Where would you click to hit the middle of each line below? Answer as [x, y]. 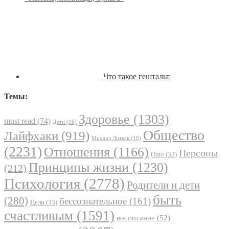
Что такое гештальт [136, 76]
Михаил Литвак [110, 138]
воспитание [136, 218]
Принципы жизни [79, 168]
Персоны [198, 153]
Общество [174, 135]
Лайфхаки [31, 136]
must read [20, 121]
